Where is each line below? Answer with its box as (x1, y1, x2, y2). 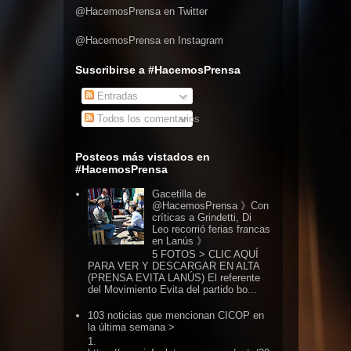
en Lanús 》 (152, 234, 208, 247)
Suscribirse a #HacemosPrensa (75, 63, 241, 76)
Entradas (93, 89, 138, 102)
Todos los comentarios (93, 113, 200, 125)
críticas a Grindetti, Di (152, 211, 252, 223)
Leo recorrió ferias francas (152, 223, 271, 235)
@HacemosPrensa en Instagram (75, 34, 223, 46)
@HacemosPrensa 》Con (152, 199, 270, 212)
